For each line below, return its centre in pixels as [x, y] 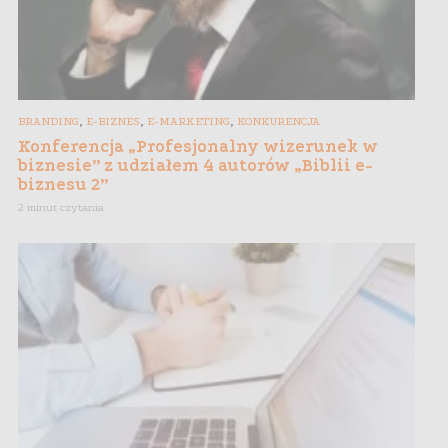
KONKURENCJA [278, 121]
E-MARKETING [188, 121]
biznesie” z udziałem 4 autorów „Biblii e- [195, 165]
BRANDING [48, 121]
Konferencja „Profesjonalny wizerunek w [198, 146]
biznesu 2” [63, 184]
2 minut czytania [61, 207]
